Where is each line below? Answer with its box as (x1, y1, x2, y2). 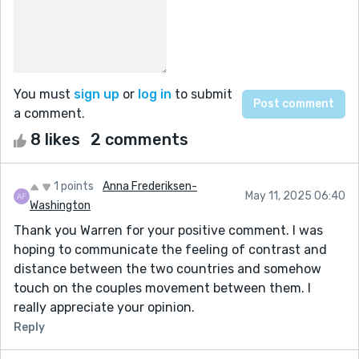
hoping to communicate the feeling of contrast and (14, 241, 327, 257)
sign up (74, 86, 119, 102)
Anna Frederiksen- (103, 179, 197, 193)
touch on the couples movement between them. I (14, 280, 311, 296)
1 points (54, 179, 94, 193)
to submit (171, 86, 232, 102)
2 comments (91, 129, 188, 149)
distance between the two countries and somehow (14, 260, 321, 276)
